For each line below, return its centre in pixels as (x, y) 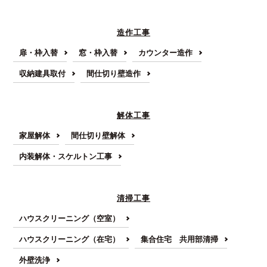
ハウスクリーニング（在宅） (70, 239)
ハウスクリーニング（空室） (70, 218)
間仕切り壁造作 (114, 73)
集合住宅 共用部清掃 (180, 239)
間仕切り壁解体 (98, 135)
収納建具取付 (43, 73)
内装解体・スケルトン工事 (66, 156)
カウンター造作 (166, 52)
